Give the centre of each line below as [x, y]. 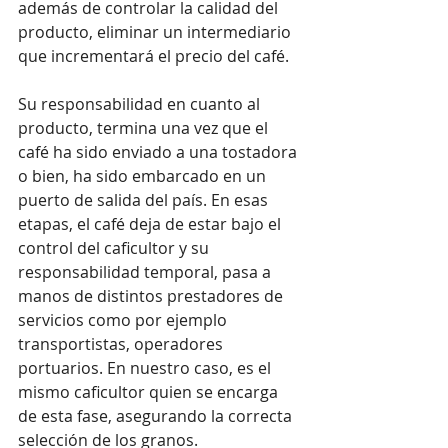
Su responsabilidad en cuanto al [141, 103]
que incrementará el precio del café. [153, 55]
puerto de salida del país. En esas [145, 199]
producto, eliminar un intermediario [156, 31]
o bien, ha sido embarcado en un [144, 175]
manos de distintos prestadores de [152, 295]
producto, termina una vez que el [145, 127]
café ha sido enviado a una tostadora [159, 151]
